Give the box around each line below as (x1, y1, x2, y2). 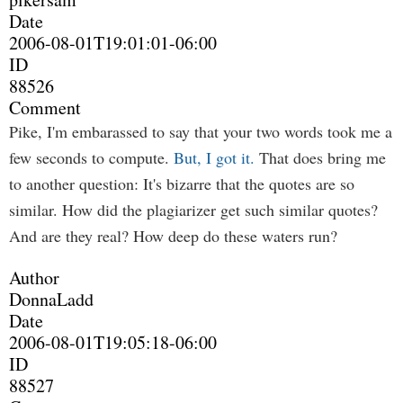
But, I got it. (174, 147, 255, 168)
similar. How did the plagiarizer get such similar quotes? (9, 199, 378, 220)
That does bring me (255, 147, 386, 168)
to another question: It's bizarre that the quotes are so (9, 173, 354, 194)
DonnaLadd (9, 287, 94, 311)
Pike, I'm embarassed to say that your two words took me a (9, 121, 392, 142)
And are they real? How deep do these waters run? (9, 225, 337, 246)
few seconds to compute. (9, 147, 174, 168)
